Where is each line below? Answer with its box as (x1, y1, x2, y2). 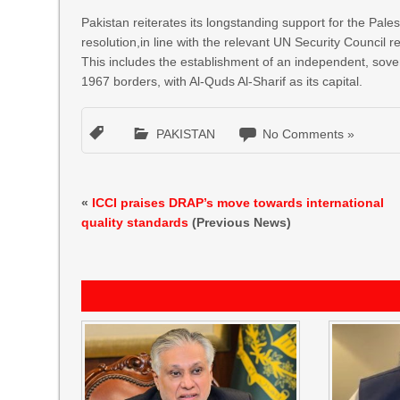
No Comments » (262, 127, 355, 141)
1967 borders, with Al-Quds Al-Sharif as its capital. (81, 74, 363, 88)
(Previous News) (188, 215, 292, 229)
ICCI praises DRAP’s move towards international (92, 196, 385, 210)
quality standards (81, 215, 189, 229)
